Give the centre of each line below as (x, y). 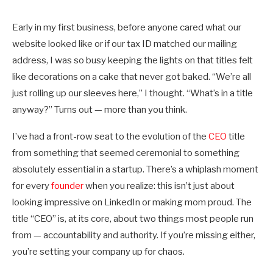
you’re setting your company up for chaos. (98, 252)
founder (67, 186)
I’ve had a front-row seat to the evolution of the (110, 137)
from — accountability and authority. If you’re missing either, (134, 236)
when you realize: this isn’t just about (159, 186)
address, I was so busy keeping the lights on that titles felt (133, 61)
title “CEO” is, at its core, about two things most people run (133, 219)
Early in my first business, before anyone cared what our (127, 28)
